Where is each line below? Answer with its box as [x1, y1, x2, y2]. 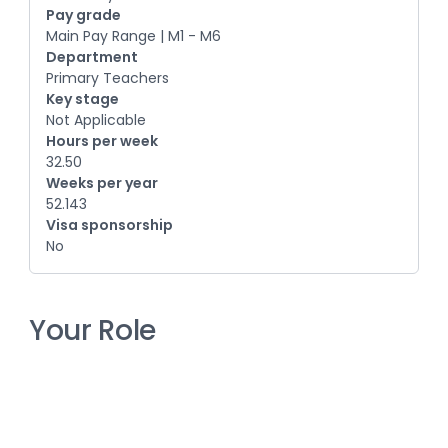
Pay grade [46, 5, 121, 26]
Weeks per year [46, 173, 158, 194]
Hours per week [46, 131, 158, 152]
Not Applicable [46, 110, 146, 131]
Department [46, 47, 138, 68]
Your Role [29, 311, 156, 351]
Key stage [46, 89, 119, 110]
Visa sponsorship [46, 215, 173, 236]
